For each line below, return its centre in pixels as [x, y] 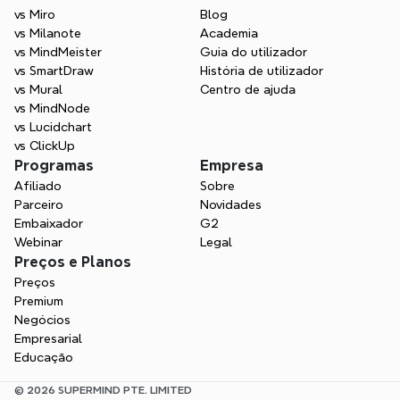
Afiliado [38, 186]
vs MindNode [52, 108]
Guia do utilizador [254, 52]
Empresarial [48, 338]
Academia [229, 33]
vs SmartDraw [54, 71]
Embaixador [49, 223]
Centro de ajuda [248, 89]
